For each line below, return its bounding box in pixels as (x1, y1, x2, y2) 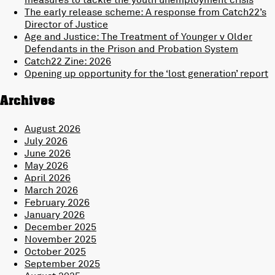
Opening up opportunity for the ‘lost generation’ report (25, 67, 268, 80)
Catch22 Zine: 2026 (25, 55, 111, 68)
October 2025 (25, 245, 86, 258)
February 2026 (25, 196, 90, 209)
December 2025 (25, 220, 96, 233)
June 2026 (25, 147, 71, 160)
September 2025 (25, 257, 100, 270)
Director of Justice (25, 18, 108, 31)
